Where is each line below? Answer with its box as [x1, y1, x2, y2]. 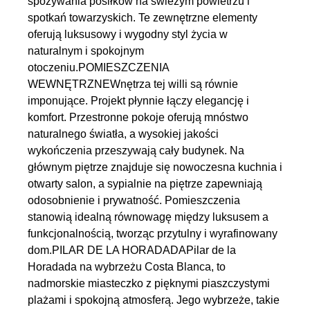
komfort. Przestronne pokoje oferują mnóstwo [28, 111, 248, 123]
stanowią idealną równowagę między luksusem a [28, 211, 268, 223]
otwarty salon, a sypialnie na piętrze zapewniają [28, 178, 262, 190]
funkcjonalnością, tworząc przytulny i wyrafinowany [28, 228, 277, 239]
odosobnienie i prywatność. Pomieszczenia [28, 194, 240, 206]
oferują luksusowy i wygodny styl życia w [28, 28, 228, 40]
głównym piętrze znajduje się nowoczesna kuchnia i [28, 161, 282, 173]
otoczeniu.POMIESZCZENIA [28, 62, 169, 73]
